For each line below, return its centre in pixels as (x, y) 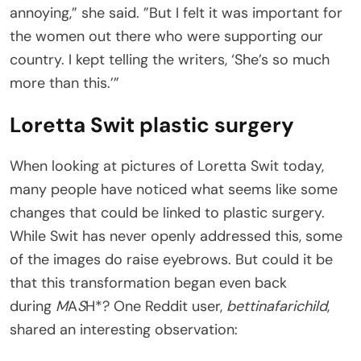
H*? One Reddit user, (156, 307)
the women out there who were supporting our (166, 37)
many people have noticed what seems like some (174, 190)
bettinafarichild (277, 307)
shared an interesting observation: (124, 330)
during (33, 307)
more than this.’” (64, 83)
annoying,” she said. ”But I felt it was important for (176, 13)
